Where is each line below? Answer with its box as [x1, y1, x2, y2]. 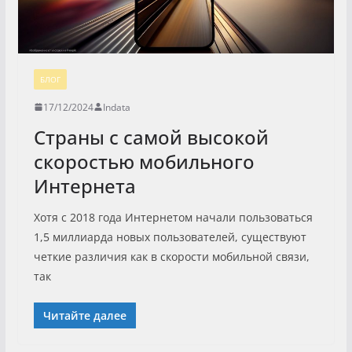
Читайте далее [42, 307, 126, 323]
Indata [102, 100, 130, 114]
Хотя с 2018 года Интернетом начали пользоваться [33, 209, 313, 225]
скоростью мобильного [33, 148, 255, 174]
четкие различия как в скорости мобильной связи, [33, 248, 310, 264]
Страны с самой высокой [33, 123, 269, 150]
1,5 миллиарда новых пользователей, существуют [33, 229, 306, 244]
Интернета [33, 172, 136, 199]
